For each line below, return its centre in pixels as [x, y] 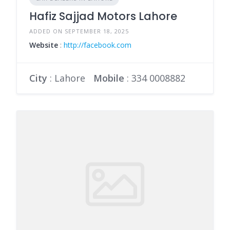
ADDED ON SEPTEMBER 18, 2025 [79, 31]
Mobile [109, 78]
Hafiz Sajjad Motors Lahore [103, 16]
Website [44, 45]
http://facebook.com [98, 45]
